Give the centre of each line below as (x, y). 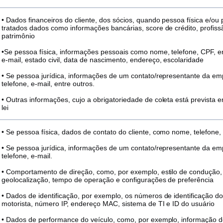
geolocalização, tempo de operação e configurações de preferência (108, 180)
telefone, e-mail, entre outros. (48, 84)
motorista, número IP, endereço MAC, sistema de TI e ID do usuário (108, 204)
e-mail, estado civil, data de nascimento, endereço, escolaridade (103, 60)
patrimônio (18, 36)
